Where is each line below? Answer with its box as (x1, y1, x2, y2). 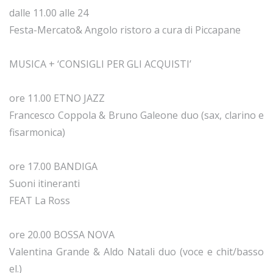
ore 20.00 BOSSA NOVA (9, 228, 115, 242)
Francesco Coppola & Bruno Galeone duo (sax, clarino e (9, 108, 264, 122)
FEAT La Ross (9, 194, 70, 208)
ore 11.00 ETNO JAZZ (9, 91, 105, 105)
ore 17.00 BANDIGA (9, 160, 97, 174)
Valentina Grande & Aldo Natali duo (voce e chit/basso (9, 245, 264, 259)
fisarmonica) (9, 126, 65, 140)
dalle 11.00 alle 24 (9, 6, 88, 20)
